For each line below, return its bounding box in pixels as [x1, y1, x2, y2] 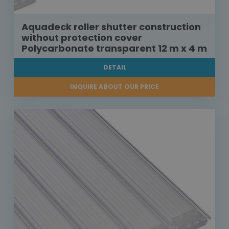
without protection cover [21, 31, 142, 44]
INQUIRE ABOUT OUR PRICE [70, 82, 159, 91]
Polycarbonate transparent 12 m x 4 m [21, 42, 207, 55]
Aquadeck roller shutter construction [21, 20, 201, 34]
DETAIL [103, 63, 126, 72]
